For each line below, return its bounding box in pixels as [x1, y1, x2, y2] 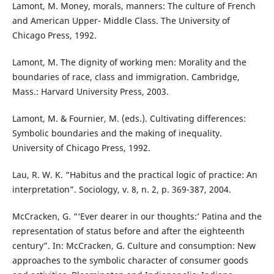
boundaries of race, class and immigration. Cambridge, [12, 71, 240, 83]
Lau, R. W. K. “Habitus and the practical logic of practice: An [12, 169, 257, 181]
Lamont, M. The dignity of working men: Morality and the [12, 56, 246, 68]
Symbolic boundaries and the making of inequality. [12, 127, 222, 139]
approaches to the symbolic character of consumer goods [12, 254, 248, 267]
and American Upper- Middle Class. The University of [12, 15, 230, 27]
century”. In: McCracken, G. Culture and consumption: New [12, 240, 256, 252]
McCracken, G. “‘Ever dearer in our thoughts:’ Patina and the [12, 210, 262, 223]
